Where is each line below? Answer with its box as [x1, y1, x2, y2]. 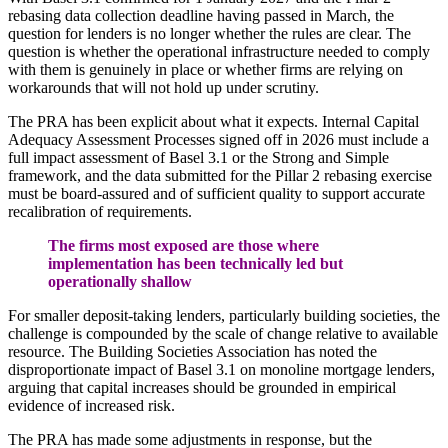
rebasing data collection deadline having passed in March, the [8, 6, 394, 24]
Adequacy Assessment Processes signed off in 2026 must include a [8, 130, 429, 148]
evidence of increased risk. [8, 396, 175, 414]
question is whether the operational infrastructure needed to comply [8, 42, 430, 60]
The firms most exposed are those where [48, 236, 319, 254]
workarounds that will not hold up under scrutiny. [8, 78, 319, 96]
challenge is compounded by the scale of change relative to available [8, 324, 438, 342]
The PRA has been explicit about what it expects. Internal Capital [8, 112, 419, 130]
